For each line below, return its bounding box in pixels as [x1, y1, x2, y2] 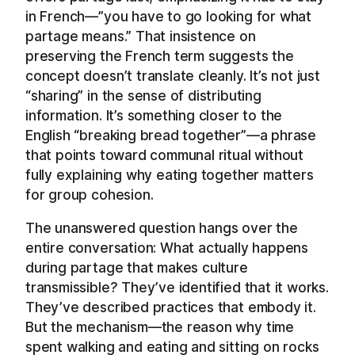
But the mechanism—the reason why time [25, 318, 294, 335]
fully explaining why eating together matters [25, 166, 314, 183]
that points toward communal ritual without [25, 146, 303, 163]
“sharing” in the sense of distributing [25, 86, 261, 104]
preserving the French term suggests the [25, 47, 294, 64]
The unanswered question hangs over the [25, 219, 298, 236]
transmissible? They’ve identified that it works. [25, 278, 329, 296]
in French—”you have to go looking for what [25, 7, 311, 25]
